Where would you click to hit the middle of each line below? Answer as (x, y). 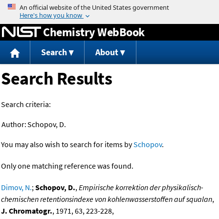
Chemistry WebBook (94, 32)
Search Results (56, 79)
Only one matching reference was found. (67, 166)
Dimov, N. (16, 187)
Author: (14, 124)
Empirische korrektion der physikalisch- (141, 187)
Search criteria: (26, 104)
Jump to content (109, 7)
